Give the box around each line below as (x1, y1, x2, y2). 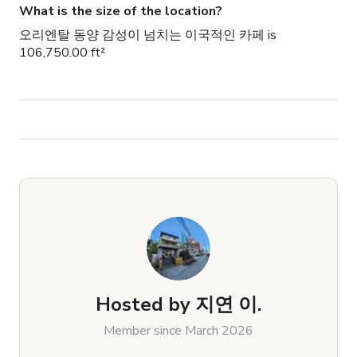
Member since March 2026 (104, 322, 253, 340)
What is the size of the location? (19, 2, 222, 21)
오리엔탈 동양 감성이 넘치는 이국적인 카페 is (19, 26, 277, 45)
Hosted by (96, 292, 190, 318)
